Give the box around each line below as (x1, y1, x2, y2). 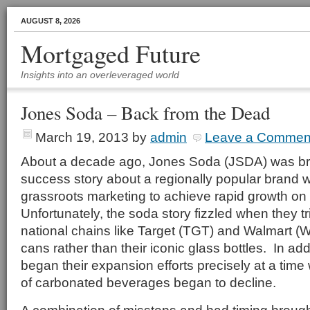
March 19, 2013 (35, 129, 129, 145)
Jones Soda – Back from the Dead (21, 100, 270, 125)
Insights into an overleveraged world (21, 69, 179, 80)
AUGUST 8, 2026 (21, 17, 80, 25)
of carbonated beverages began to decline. (21, 275, 276, 290)
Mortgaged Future (21, 37, 201, 70)
